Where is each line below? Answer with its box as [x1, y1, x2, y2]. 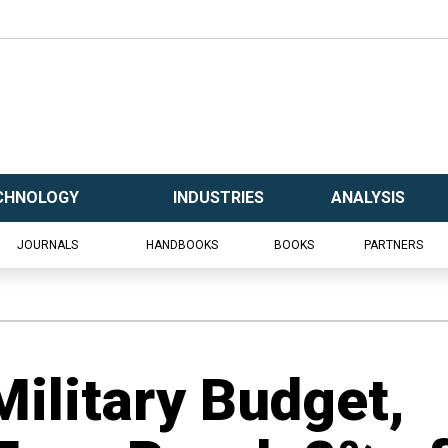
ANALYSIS [331, 188, 405, 207]
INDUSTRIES [172, 188, 264, 207]
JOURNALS [17, 238, 78, 252]
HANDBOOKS [145, 238, 218, 252]
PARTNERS [364, 238, 423, 252]
